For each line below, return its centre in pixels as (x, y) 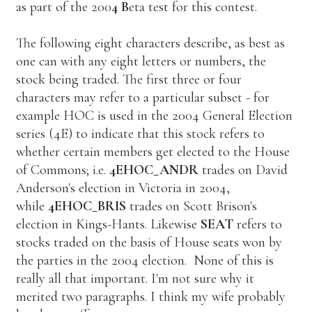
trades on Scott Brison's (191, 206)
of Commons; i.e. (62, 170)
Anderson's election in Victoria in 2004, (123, 188)
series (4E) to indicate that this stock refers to (140, 133)
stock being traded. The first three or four (128, 79)
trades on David (243, 170)
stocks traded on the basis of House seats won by (149, 242)
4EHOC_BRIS (87, 206)
